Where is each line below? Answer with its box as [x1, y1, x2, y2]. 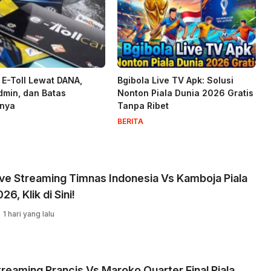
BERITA [117, 117, 143, 126]
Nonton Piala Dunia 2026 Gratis [117, 88, 253, 99]
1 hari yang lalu [3, 209, 54, 219]
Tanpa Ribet [117, 100, 169, 111]
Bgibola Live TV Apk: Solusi [117, 75, 233, 86]
